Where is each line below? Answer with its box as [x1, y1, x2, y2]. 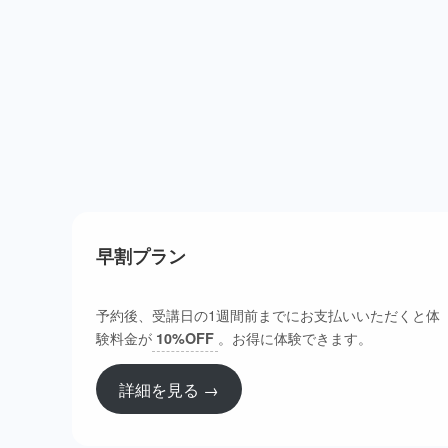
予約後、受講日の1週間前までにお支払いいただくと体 [96, 303, 440, 325]
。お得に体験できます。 [218, 326, 372, 348]
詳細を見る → [118, 377, 219, 400]
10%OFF [156, 327, 214, 348]
